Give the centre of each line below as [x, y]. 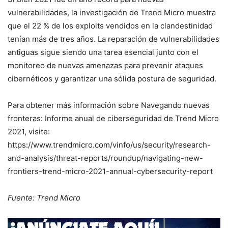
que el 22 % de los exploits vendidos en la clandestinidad [110, 26]
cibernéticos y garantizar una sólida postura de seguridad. [112, 79]
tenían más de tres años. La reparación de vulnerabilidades [113, 39]
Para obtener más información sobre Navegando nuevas [109, 105]
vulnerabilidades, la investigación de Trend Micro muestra [112, 12]
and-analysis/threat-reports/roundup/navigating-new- [105, 158]
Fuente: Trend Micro [44, 198]
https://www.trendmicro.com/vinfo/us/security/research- [109, 145]
